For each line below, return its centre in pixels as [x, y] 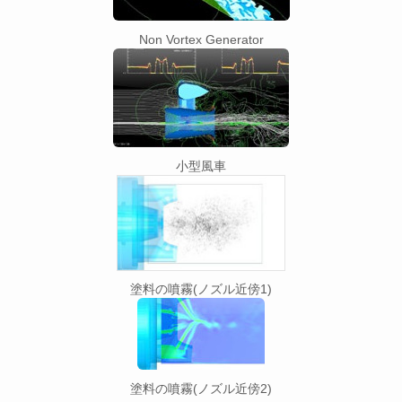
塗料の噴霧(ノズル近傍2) [201, 389]
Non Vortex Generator [201, 39]
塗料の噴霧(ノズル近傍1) [201, 289]
